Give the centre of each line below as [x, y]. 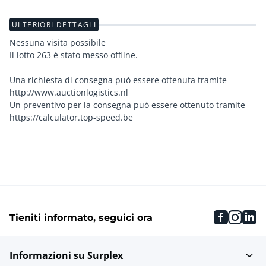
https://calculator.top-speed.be [71, 118]
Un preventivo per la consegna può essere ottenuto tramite [127, 105]
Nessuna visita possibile [58, 43]
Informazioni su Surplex [66, 256]
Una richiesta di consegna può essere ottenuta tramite [118, 80]
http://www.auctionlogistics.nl [69, 93]
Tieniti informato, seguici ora [81, 217]
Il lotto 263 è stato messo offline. [74, 55]
